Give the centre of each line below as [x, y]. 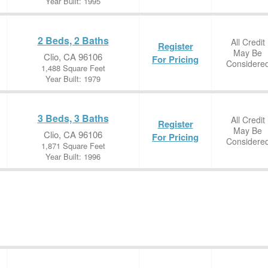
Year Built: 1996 [73, 156]
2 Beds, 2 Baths [73, 40]
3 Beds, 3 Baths [73, 118]
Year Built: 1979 [73, 79]
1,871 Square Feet [73, 146]
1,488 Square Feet [73, 68]
